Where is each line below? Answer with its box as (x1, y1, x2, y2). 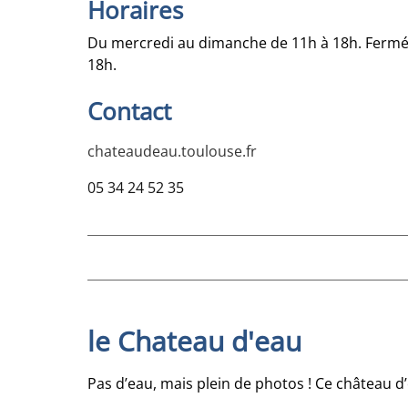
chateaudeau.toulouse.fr (87, 141, 257, 161)
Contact (87, 95, 171, 127)
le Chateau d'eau (87, 321, 301, 360)
